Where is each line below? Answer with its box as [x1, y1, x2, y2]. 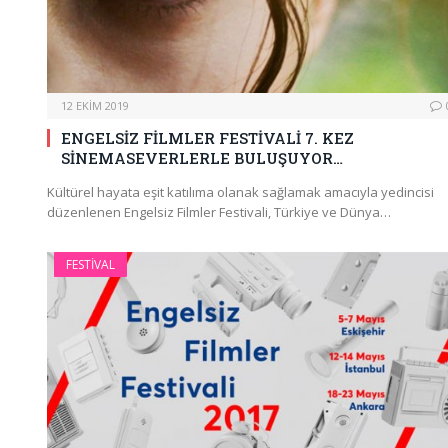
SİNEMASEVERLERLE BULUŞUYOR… [61, 147, 343, 168]
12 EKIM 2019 [61, 97, 129, 113]
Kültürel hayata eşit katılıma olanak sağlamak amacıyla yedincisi [47, 182, 434, 201]
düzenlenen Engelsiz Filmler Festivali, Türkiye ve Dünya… [47, 202, 391, 221]
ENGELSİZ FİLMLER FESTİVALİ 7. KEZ [61, 127, 354, 148]
